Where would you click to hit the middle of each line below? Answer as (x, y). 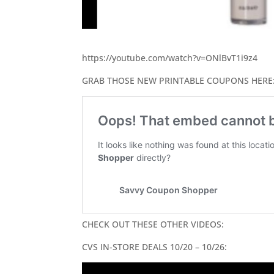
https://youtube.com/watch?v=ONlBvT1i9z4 (170, 57)
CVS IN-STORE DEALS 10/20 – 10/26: (155, 246)
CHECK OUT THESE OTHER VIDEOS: (153, 224)
